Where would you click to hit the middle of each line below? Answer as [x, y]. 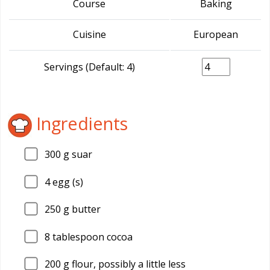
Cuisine [89, 34]
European [216, 34]
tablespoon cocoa [91, 237]
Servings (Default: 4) [89, 67]
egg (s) [67, 182]
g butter [81, 209]
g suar [77, 154]
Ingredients [80, 123]
